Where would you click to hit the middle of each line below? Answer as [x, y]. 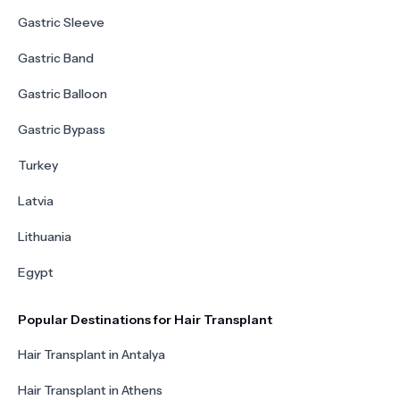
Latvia [36, 201]
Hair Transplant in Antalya [92, 354]
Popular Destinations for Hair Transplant [145, 320]
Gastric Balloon [62, 94]
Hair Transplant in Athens [90, 390]
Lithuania [45, 237]
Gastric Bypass [62, 129]
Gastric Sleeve [61, 22]
